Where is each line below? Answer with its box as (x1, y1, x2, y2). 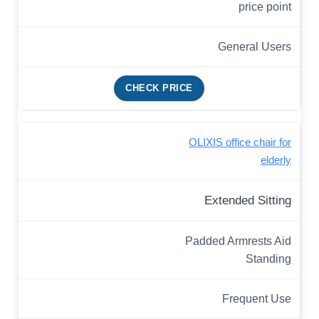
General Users (218, 40, 291, 53)
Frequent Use (222, 292, 291, 305)
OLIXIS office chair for (189, 136, 291, 149)
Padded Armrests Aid (185, 234, 291, 248)
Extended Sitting (204, 194, 291, 208)
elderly (261, 154, 291, 167)
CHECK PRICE (125, 83, 193, 94)
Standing (246, 252, 291, 266)
